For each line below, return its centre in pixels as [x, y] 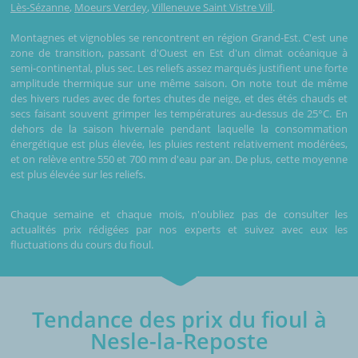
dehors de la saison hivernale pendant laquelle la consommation [179, 128]
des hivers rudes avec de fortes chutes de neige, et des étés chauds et [179, 98]
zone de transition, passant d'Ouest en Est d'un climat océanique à [179, 52]
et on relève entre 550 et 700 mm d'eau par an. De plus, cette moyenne [179, 159]
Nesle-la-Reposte [179, 340]
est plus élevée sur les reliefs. [78, 174]
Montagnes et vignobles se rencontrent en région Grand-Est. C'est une [179, 37]
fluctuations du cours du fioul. [82, 244]
